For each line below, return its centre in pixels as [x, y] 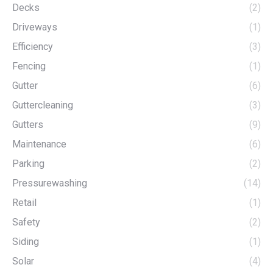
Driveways [35, 27]
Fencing [29, 66]
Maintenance [39, 144]
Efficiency [33, 46]
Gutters [28, 124]
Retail [24, 202]
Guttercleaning [43, 105]
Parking [28, 163]
